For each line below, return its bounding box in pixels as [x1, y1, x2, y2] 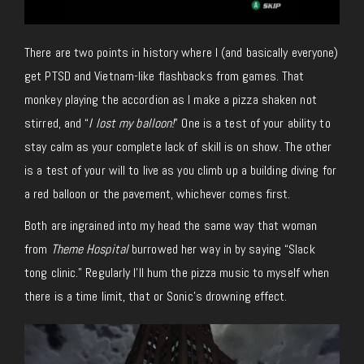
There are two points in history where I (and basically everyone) [24, 44, 339, 62]
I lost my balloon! [89, 115, 175, 132]
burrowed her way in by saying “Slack [128, 240, 315, 258]
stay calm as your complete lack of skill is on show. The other [24, 138, 332, 156]
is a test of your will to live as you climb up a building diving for [24, 162, 336, 180]
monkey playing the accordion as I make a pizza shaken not [24, 91, 317, 109]
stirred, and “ [24, 115, 89, 132]
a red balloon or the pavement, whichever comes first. [24, 185, 291, 203]
